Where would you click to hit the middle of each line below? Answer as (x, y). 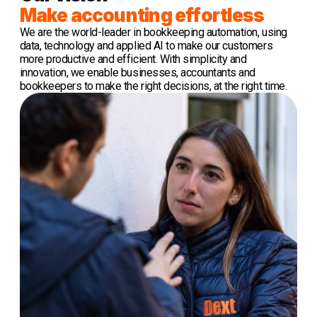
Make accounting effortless (142, 15)
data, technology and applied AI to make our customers (146, 45)
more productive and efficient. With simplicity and (133, 59)
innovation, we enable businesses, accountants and (137, 72)
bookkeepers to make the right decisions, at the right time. (154, 86)
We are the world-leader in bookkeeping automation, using (153, 32)
